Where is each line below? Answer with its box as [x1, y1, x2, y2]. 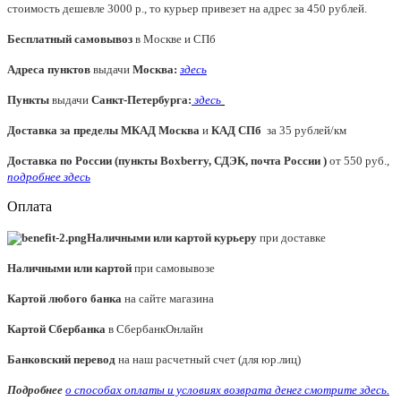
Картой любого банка [7, 291, 122, 305]
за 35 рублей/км [261, 123, 346, 137]
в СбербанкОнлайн [106, 321, 206, 336]
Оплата [7, 198, 52, 214]
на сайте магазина [122, 291, 217, 305]
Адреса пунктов [7, 62, 90, 76]
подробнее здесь [7, 169, 90, 183]
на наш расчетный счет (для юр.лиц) [118, 352, 301, 366]
